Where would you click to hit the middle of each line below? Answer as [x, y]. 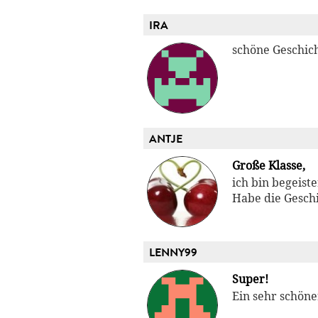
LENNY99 [173, 253]
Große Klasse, [269, 166]
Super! [250, 280]
